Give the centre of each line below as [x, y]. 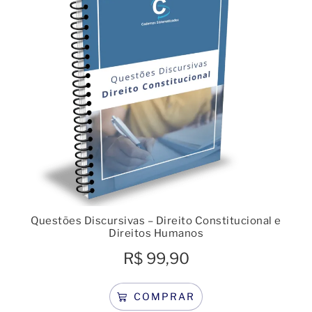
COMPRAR [164, 296]
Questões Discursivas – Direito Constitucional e [156, 220]
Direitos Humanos [156, 233]
